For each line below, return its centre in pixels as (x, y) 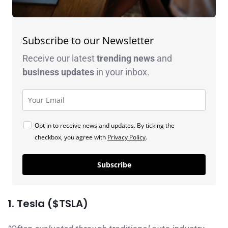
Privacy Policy (126, 137)
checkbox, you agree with (71, 137)
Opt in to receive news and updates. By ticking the (105, 125)
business (42, 72)
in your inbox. (122, 72)
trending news (126, 58)
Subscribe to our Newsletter (88, 40)
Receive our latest (60, 58)
